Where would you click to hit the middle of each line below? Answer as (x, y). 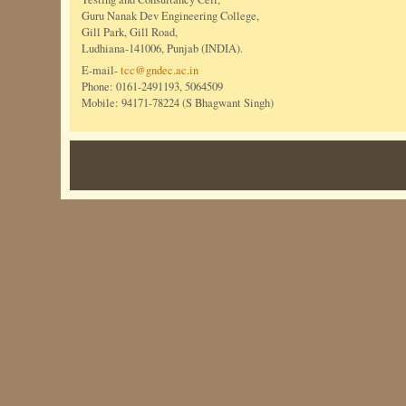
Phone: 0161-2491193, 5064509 (153, 87)
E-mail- (101, 71)
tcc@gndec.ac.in (160, 71)
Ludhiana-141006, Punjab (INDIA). (163, 49)
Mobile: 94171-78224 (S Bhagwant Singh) (178, 103)
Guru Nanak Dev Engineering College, (171, 16)
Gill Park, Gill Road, (130, 33)
